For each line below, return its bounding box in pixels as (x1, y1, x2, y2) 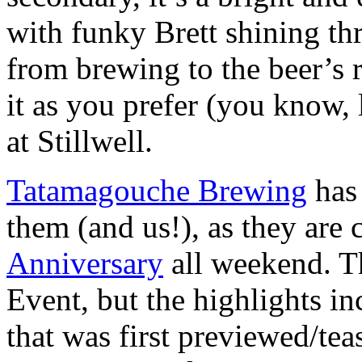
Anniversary (6, 245, 163, 280)
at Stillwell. (6, 123, 153, 158)
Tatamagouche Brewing (6, 172, 307, 208)
